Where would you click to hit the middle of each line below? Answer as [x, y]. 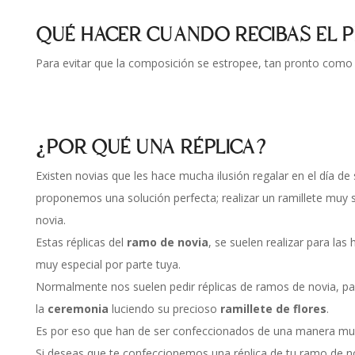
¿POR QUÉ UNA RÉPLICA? [154, 148]
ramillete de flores [273, 309]
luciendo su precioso [164, 309]
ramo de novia [168, 242]
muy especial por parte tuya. [108, 265]
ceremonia [78, 309]
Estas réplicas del [81, 242]
